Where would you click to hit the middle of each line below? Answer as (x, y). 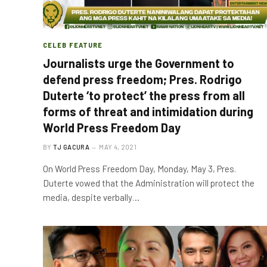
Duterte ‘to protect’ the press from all (144, 95)
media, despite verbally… (91, 197)
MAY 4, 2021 (118, 147)
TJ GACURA (71, 147)
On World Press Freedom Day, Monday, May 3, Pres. (139, 168)
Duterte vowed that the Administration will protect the (149, 183)
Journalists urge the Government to (139, 63)
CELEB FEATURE (73, 45)
